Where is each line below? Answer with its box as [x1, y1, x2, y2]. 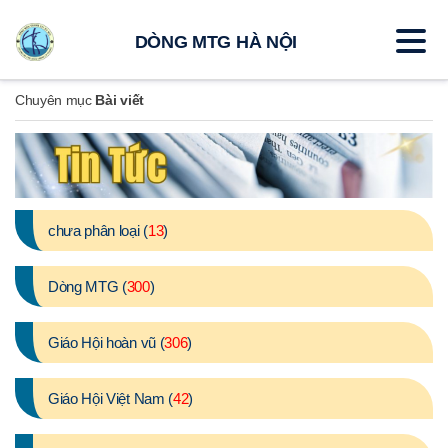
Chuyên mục [15, 92, 96, 108]
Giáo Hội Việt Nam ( [48, 390, 173, 408]
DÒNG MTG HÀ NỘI [134, 31, 297, 52]
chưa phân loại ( [48, 222, 148, 240]
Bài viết [95, 92, 144, 108]
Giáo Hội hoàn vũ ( [48, 334, 165, 352]
